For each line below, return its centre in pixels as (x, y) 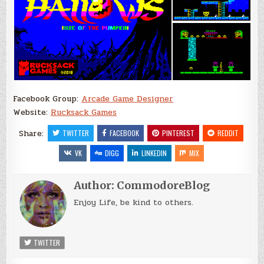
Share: (32, 134)
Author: (95, 186)
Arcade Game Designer (128, 99)
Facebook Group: (47, 99)
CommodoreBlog (164, 186)
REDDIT (228, 133)
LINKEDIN (154, 153)
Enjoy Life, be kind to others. (134, 203)
